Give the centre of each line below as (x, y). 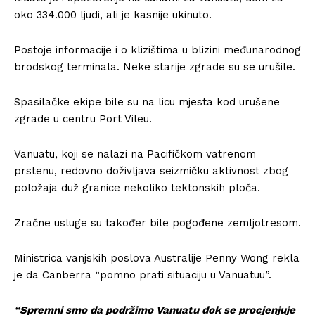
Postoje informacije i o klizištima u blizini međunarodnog (157, 50)
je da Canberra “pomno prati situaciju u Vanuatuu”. (143, 275)
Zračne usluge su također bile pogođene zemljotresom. (157, 223)
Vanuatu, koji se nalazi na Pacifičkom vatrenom (135, 154)
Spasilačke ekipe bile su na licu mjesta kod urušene (147, 102)
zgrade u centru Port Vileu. (83, 119)
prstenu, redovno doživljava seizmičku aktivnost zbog (151, 171)
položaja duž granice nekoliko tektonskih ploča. (137, 188)
